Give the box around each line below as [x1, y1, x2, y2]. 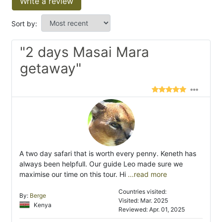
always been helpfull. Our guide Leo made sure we [19, 160, 183, 168]
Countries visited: [118, 188, 166, 196]
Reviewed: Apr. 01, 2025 [118, 206, 185, 214]
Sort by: [11, 19, 37, 28]
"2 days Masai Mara [20, 44, 149, 61]
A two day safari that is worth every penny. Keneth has [19, 149, 196, 158]
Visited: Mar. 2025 [118, 197, 168, 205]
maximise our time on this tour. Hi [19, 170, 126, 179]
